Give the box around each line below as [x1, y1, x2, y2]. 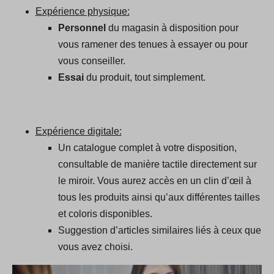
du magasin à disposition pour [106, 23, 239, 34]
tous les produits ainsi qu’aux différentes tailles [58, 192, 261, 203]
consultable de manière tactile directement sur [58, 159, 257, 170]
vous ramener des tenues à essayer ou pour [58, 39, 248, 50]
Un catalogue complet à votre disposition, [58, 143, 237, 154]
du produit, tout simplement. [84, 72, 206, 83]
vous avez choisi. [58, 242, 133, 253]
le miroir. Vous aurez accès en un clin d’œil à [58, 176, 252, 187]
